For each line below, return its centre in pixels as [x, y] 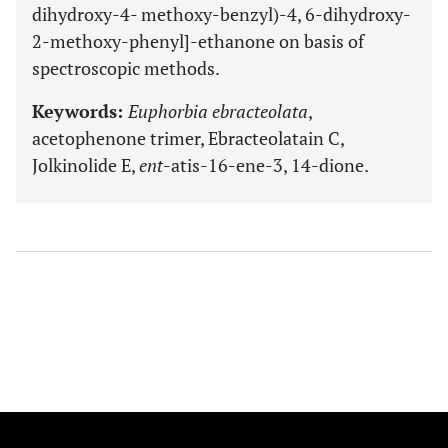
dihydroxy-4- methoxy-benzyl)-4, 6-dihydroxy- [221, 14]
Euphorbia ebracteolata [218, 111]
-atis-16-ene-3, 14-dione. [266, 165]
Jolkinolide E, [85, 165]
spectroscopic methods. [126, 68]
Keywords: [80, 111]
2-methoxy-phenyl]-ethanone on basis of [198, 41]
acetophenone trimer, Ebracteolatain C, [188, 138]
